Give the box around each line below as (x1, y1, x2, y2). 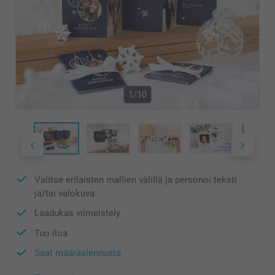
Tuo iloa (34, 227, 68, 239)
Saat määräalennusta (34, 247, 121, 259)
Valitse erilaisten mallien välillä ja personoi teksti (34, 174, 237, 185)
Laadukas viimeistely (34, 207, 120, 219)
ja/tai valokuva (34, 188, 95, 199)
